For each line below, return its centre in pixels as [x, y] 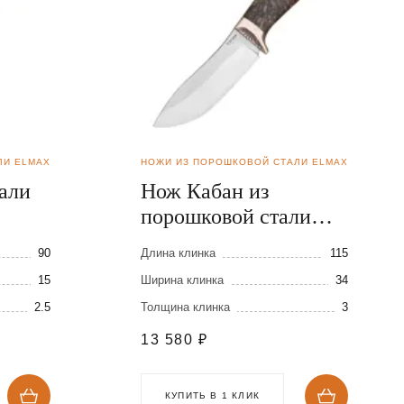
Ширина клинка [182, 280]
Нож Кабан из [205, 192]
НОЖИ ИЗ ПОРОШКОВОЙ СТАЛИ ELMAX [244, 162]
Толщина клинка [185, 308]
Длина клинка [178, 253]
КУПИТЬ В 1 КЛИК [212, 396]
